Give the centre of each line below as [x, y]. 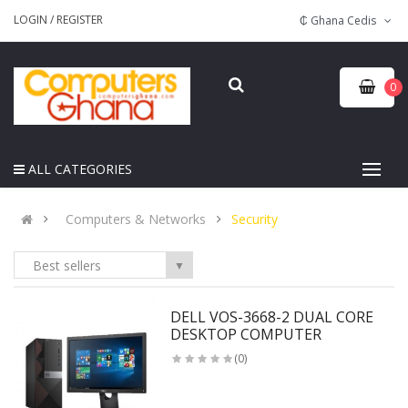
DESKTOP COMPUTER [246, 335]
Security [255, 219]
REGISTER [80, 20]
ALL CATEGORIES [80, 169]
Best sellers [67, 266]
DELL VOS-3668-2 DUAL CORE [272, 317]
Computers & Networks [136, 219]
